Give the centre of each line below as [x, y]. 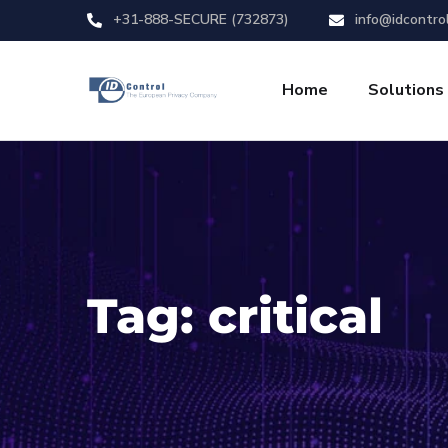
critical [295, 315]
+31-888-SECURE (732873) [199, 19]
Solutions [406, 90]
